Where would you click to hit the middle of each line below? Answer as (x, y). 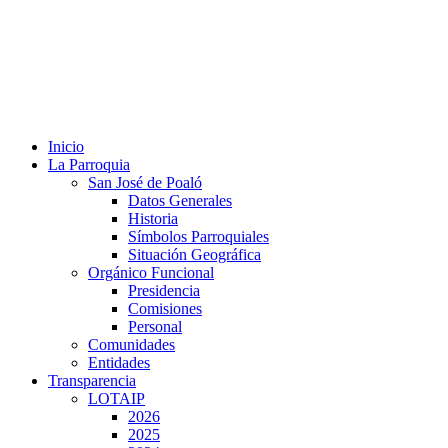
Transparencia (92, 380)
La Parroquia (89, 164)
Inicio (66, 146)
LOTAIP (116, 398)
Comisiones (165, 308)
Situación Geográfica (194, 254)
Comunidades (131, 344)
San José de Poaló (145, 182)
